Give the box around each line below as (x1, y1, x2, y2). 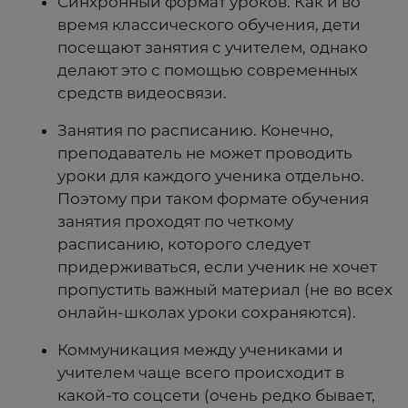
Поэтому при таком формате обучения (57, 189, 369, 209)
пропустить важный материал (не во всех (57, 280, 393, 300)
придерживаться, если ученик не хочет (57, 258, 377, 277)
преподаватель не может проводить (57, 144, 352, 163)
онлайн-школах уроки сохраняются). (57, 303, 356, 322)
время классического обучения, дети (57, 15, 361, 35)
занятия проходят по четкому (57, 212, 293, 231)
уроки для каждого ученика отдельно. (57, 167, 364, 186)
